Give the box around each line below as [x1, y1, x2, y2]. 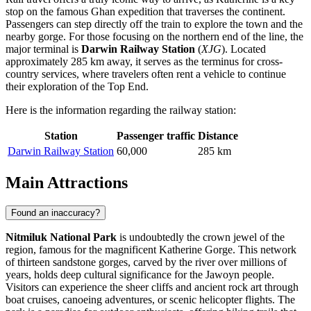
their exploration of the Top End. [6, 80, 149, 92]
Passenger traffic [117, 129, 195, 142]
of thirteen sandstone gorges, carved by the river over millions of [6, 256, 287, 269]
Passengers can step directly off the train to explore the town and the [6, 17, 303, 30]
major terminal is [6, 42, 81, 55]
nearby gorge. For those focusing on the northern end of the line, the [6, 30, 303, 42]
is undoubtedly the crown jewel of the [117, 231, 285, 244]
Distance [198, 129, 238, 142]
